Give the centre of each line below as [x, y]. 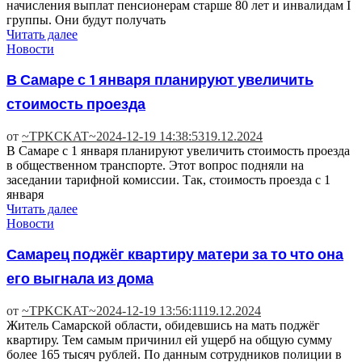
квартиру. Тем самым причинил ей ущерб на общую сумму [169, 339]
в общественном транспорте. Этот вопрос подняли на [155, 165]
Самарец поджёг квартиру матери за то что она [175, 255]
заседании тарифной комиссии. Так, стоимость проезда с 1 [168, 179]
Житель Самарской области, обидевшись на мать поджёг [163, 325]
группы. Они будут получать [86, 19]
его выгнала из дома [80, 279]
